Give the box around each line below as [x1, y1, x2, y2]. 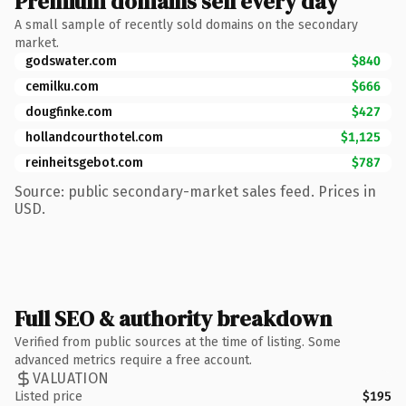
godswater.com [25, 53, 117, 69]
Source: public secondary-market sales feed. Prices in [14, 182, 376, 200]
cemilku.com [25, 78, 99, 94]
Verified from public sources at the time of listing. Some [14, 333, 341, 350]
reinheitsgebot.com [25, 154, 143, 170]
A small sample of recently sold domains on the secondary [14, 16, 358, 33]
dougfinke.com [25, 103, 112, 120]
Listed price [14, 388, 82, 404]
